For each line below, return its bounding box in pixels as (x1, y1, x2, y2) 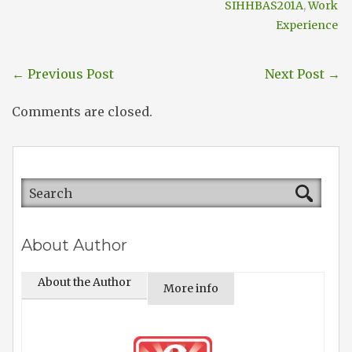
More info (163, 281, 218, 296)
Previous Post (24, 66, 114, 82)
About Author (21, 236, 127, 255)
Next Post (265, 66, 328, 82)
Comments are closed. (12, 104, 152, 120)
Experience (276, 18, 338, 33)
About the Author (38, 275, 131, 290)
